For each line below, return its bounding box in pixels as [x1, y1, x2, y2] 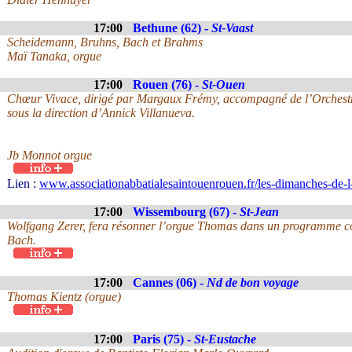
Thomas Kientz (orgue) [7, 290, 121, 303]
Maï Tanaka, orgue [7, 49, 101, 63]
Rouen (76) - [133, 78, 202, 91]
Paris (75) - [133, 332, 194, 346]
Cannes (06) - [133, 276, 207, 289]
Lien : [7, 177, 39, 190]
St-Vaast [211, 21, 253, 35]
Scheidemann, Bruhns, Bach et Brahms [7, 35, 203, 49]
